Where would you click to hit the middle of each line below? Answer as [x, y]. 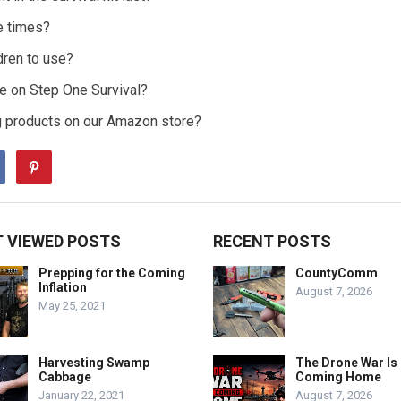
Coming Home [338, 377]
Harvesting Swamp [94, 363]
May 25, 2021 [72, 306]
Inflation [63, 287]
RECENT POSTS [272, 241]
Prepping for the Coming [112, 273]
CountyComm [337, 273]
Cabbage [65, 377]
